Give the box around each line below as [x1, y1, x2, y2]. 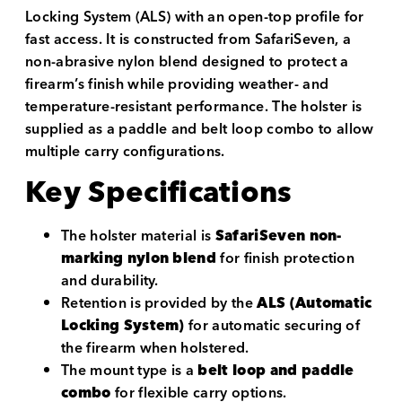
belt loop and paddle [197, 357, 354, 383]
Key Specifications [25, 168, 293, 218]
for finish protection [216, 245, 355, 271]
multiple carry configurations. [25, 139, 225, 165]
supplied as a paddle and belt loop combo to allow [25, 117, 374, 143]
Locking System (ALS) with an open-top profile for [25, 4, 364, 31]
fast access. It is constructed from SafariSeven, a [25, 27, 352, 53]
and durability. [61, 267, 159, 293]
